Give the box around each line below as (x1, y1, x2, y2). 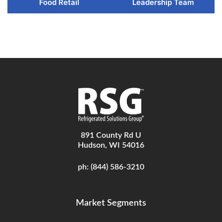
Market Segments (76, 199, 146, 208)
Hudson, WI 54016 (78, 141, 144, 150)
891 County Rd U (81, 131, 141, 140)
